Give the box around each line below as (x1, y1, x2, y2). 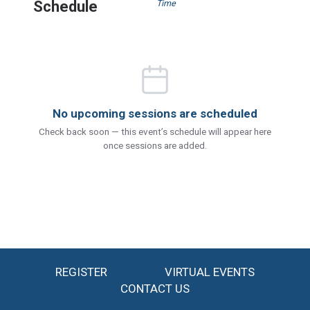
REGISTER (55, 265, 107, 279)
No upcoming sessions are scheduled (53, 107, 257, 120)
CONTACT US (120, 282, 190, 295)
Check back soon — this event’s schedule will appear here (39, 126, 271, 137)
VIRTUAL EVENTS (165, 265, 255, 279)
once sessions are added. (103, 140, 207, 151)
